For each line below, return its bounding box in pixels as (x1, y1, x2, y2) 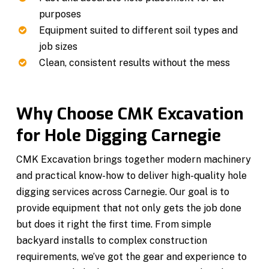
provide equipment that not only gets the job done (16, 202, 242, 214)
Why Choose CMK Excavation (16, 102, 244, 125)
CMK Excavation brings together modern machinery (16, 153, 252, 165)
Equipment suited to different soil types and (39, 24, 238, 36)
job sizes (39, 40, 78, 52)
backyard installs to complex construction (16, 234, 208, 246)
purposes (39, 8, 82, 20)
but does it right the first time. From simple (16, 218, 212, 230)
